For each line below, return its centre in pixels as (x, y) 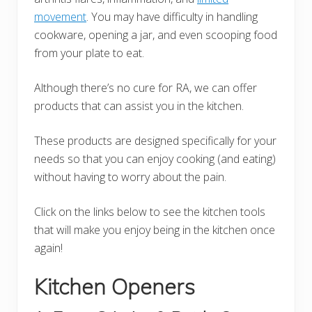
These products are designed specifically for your (155, 141)
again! (48, 248)
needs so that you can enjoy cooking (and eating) (155, 159)
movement (60, 17)
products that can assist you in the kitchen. (139, 106)
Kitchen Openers (115, 287)
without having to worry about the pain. (130, 177)
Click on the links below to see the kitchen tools (150, 212)
